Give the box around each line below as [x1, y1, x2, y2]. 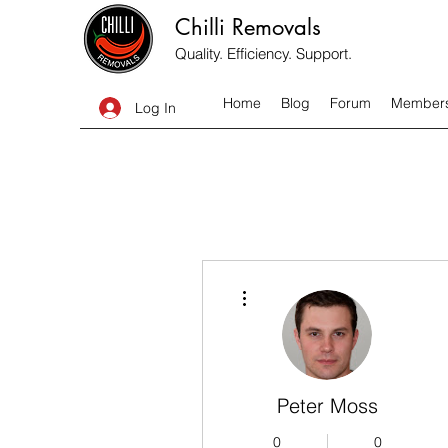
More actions [255, 279, 314, 290]
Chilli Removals [175, 13, 321, 41]
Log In [135, 98, 176, 117]
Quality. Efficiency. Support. [175, 44, 352, 63]
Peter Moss [276, 393, 378, 418]
